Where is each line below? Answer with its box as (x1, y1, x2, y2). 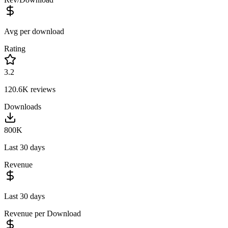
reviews (28, 84, 55, 94)
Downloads (4, 102, 41, 111)
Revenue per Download (4, 209, 81, 218)
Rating (4, 44, 25, 53)
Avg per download (4, 26, 64, 36)
